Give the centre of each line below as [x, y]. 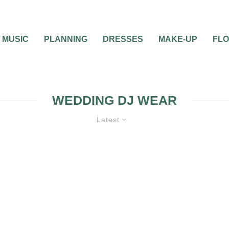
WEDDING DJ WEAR [114, 100]
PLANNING [66, 39]
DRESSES [123, 39]
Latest [108, 120]
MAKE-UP [178, 39]
